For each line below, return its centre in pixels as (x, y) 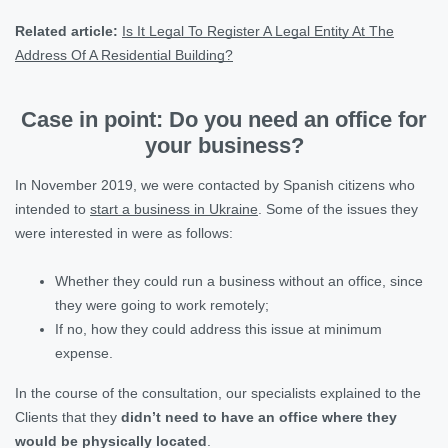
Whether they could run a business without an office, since (239, 280)
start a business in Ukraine (174, 208)
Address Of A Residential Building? (124, 54)
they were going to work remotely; (162, 304)
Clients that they (68, 416)
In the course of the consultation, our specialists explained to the (218, 392)
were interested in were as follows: (124, 232)
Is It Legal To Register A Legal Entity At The (258, 30)
